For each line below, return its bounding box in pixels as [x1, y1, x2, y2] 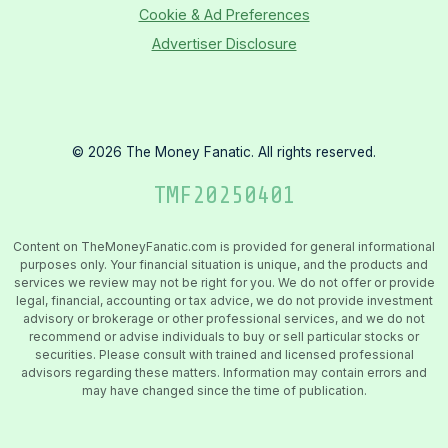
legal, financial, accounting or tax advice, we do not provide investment [15, 292, 433, 308]
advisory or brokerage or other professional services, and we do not [23, 310, 425, 326]
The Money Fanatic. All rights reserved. [122, 143, 376, 160]
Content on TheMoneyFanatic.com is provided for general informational [13, 238, 435, 254]
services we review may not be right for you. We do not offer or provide [13, 274, 435, 290]
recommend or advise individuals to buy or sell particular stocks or [29, 328, 419, 344]
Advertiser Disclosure [151, 34, 297, 52]
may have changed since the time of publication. [81, 382, 367, 398]
